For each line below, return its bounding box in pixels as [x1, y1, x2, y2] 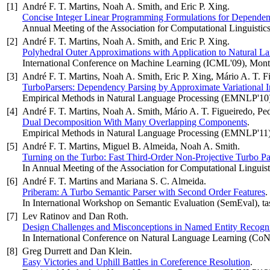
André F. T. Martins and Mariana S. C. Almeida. [22, 176, 206, 187]
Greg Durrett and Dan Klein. [22, 246, 132, 257]
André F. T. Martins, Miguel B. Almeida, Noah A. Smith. [22, 141, 240, 152]
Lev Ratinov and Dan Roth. [22, 211, 128, 222]
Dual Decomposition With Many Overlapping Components [22, 117, 247, 128]
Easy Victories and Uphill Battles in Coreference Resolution [22, 257, 250, 268]
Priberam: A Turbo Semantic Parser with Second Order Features [22, 187, 265, 198]
